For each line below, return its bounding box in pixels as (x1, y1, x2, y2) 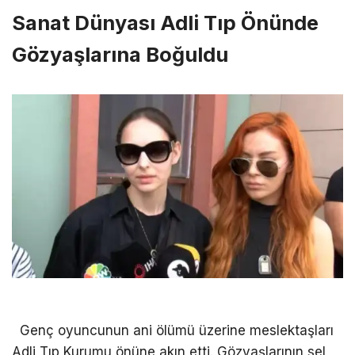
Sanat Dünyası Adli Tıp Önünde (12, 10, 319, 36)
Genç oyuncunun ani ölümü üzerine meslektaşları (12, 322, 334, 338)
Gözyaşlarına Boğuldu (12, 42, 228, 67)
